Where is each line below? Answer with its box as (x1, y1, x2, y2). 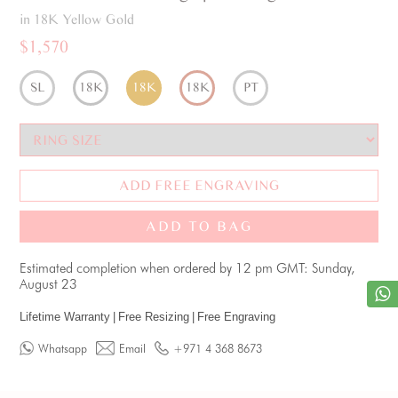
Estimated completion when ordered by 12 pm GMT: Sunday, (20, 260, 355, 276)
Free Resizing (118, 310, 190, 323)
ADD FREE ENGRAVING (118, 178, 280, 193)
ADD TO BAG (145, 219, 253, 234)
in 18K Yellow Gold (20, 12, 135, 27)
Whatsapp (38, 341, 88, 355)
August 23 (20, 276, 78, 292)
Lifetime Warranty (20, 310, 111, 323)
